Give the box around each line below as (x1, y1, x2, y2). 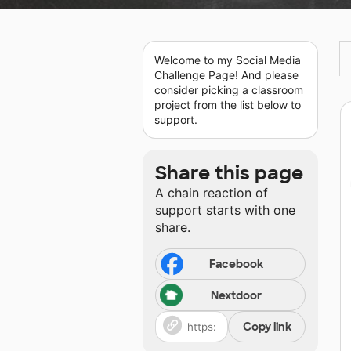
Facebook (208, 257, 263, 272)
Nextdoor (210, 288, 262, 303)
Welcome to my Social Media (154, 53, 301, 67)
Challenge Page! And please (154, 68, 299, 82)
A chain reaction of (155, 185, 268, 201)
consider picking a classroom (154, 83, 303, 97)
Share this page (155, 161, 303, 186)
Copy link (242, 320, 291, 335)
